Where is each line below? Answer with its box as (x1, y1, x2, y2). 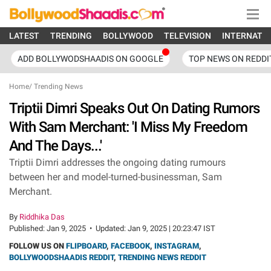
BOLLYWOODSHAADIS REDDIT (9, 253, 114, 262)
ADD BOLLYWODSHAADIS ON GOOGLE (18, 54, 163, 64)
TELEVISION (164, 31, 211, 41)
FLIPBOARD (66, 241, 106, 250)
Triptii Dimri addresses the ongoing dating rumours (9, 157, 226, 168)
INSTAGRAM (154, 241, 199, 250)
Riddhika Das (19, 212, 65, 221)
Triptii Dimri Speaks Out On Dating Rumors (9, 100, 260, 117)
